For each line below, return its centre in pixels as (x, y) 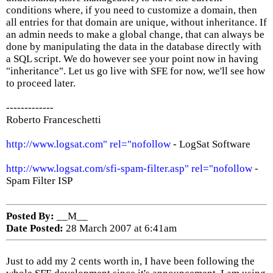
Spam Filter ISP (39, 181)
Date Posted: (35, 228)
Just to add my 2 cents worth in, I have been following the (130, 261)
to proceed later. (41, 83)
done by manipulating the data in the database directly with (134, 47)
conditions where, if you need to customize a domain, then (132, 10)
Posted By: (30, 216)
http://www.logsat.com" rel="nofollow (88, 144)
